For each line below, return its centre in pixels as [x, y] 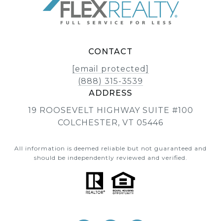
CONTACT [110, 52]
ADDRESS [110, 93]
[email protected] [110, 69]
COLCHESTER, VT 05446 [110, 123]
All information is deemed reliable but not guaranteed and [110, 148]
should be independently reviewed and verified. [110, 158]
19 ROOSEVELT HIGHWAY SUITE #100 [110, 110]
